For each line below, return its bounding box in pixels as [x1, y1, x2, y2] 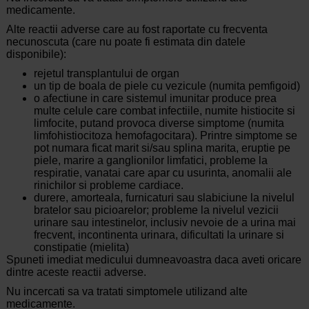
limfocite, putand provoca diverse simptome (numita [33, 117, 284, 130]
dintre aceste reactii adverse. [6, 266, 146, 279]
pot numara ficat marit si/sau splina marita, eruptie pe [33, 142, 290, 154]
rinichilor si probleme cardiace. [33, 179, 183, 192]
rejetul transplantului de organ [33, 68, 179, 80]
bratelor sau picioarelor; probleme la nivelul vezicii [33, 204, 279, 217]
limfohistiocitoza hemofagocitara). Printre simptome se [33, 130, 297, 142]
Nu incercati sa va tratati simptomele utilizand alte [6, 286, 248, 298]
